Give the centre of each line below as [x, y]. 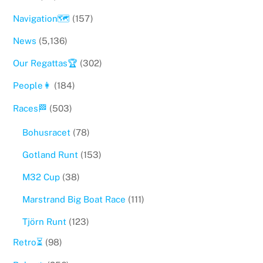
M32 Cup [41, 177]
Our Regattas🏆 [45, 63]
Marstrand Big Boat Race [74, 200]
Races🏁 [30, 108]
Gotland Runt [50, 154]
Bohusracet [46, 132]
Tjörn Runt [44, 222]
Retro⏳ [28, 242]
